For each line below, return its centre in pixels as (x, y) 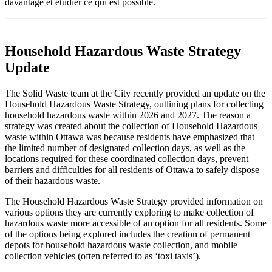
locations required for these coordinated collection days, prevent (127, 158)
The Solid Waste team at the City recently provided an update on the (135, 93)
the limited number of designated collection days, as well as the (125, 148)
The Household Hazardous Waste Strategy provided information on (134, 201)
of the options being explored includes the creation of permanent (127, 234)
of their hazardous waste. (53, 180)
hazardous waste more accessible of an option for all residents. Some (136, 223)
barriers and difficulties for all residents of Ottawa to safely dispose (132, 169)
